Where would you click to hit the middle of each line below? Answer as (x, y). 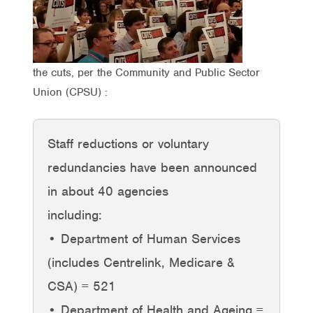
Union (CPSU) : (70, 92)
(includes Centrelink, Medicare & (141, 262)
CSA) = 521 (82, 286)
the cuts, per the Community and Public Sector (146, 72)
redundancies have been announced (152, 167)
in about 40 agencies (108, 191)
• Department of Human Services (144, 238)
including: (75, 214)
